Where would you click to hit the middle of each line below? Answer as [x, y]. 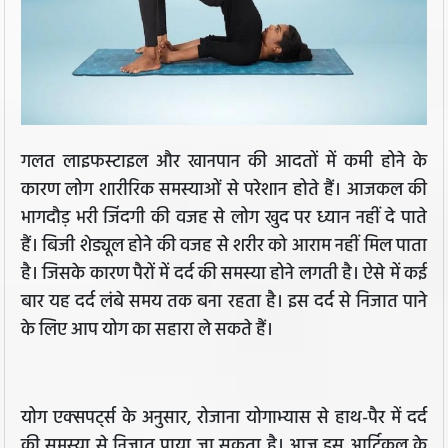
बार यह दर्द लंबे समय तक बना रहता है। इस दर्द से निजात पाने [224, 303]
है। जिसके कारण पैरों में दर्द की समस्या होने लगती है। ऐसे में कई [224, 275]
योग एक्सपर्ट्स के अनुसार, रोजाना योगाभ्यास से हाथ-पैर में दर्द [224, 419]
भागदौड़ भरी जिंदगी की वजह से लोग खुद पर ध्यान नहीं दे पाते [224, 219]
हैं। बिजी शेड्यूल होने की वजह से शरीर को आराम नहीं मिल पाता [224, 247]
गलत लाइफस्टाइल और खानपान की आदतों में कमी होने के [224, 163]
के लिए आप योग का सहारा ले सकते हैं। [149, 331]
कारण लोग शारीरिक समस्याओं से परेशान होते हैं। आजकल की [224, 191]
